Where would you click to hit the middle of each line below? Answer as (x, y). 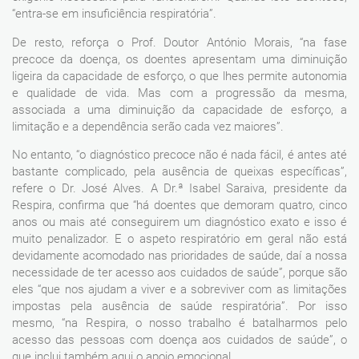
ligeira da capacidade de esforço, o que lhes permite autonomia (179, 76)
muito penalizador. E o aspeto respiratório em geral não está (179, 239)
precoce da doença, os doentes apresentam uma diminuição (179, 59)
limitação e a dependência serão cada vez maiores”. (148, 126)
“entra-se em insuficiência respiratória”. (114, 14)
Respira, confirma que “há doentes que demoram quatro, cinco (179, 206)
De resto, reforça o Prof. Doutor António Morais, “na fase (179, 42)
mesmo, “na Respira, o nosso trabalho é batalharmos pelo (179, 323)
